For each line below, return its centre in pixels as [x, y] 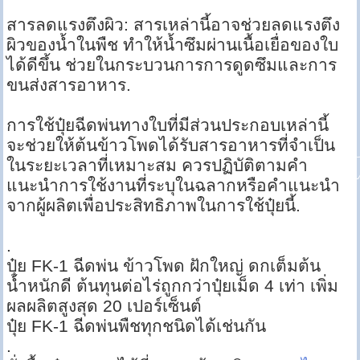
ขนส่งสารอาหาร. [69, 85]
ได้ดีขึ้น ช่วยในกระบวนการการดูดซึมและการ [172, 65]
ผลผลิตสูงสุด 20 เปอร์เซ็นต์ [104, 306]
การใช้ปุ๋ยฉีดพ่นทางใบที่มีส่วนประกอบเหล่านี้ [168, 125]
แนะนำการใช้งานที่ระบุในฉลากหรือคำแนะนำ [174, 186]
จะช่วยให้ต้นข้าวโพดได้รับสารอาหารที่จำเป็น [171, 145]
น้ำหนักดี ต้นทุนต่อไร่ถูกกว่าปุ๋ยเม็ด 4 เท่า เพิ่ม [173, 286]
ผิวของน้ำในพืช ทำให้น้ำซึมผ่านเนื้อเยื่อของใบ [173, 45]
